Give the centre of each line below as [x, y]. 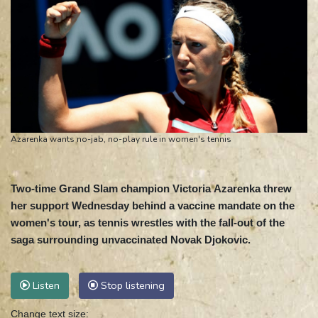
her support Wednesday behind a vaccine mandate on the [153, 206]
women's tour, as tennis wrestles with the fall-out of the [148, 223]
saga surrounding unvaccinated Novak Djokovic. [131, 240]
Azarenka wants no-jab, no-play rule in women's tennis [121, 139]
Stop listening [131, 286]
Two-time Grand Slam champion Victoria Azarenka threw [151, 189]
